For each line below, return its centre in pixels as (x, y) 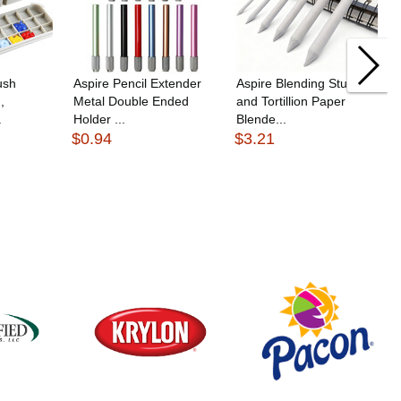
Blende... (262, 119)
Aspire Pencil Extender (138, 83)
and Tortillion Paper (291, 101)
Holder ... (100, 119)
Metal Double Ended (132, 101)
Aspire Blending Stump (301, 83)
